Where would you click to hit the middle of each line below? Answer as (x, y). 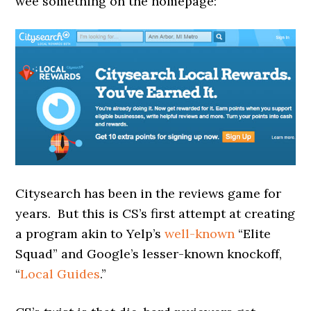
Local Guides (60, 274)
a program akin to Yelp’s (90, 233)
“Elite (253, 233)
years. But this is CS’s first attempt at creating (155, 213)
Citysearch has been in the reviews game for (149, 193)
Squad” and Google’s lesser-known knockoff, (149, 253)
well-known (200, 233)
